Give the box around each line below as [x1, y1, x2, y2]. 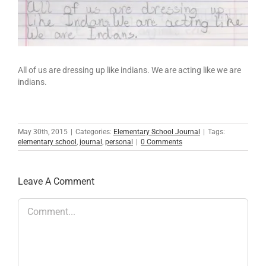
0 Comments [141, 137, 182, 146]
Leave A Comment [18, 175, 94, 187]
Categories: [75, 127, 113, 136]
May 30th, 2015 [18, 127, 68, 136]
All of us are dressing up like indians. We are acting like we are [18, 65, 241, 75]
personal [105, 137, 133, 146]
